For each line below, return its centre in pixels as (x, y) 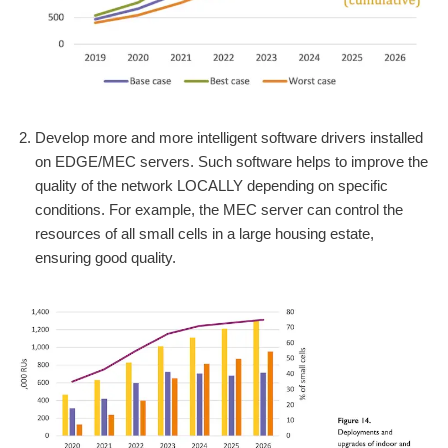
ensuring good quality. (105, 257)
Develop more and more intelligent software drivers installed (229, 137)
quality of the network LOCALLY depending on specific (211, 185)
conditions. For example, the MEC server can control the (219, 209)
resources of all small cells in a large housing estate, (204, 233)
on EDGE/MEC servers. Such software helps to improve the (231, 161)
